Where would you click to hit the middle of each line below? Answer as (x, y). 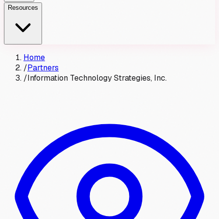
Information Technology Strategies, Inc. (97, 78)
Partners (43, 68)
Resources (23, 8)
